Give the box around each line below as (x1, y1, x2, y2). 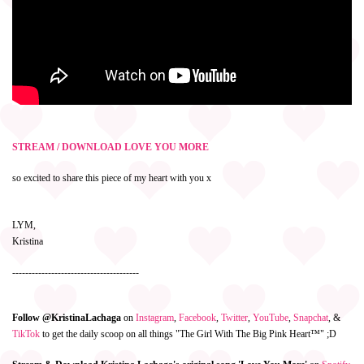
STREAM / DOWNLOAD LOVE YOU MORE (12, 141, 209, 153)
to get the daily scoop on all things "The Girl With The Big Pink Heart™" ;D (40, 328, 336, 340)
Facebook (179, 312, 216, 323)
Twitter (221, 312, 248, 323)
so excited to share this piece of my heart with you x (12, 172, 211, 184)
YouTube (253, 312, 288, 323)
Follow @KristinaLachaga (12, 312, 121, 323)
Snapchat (293, 312, 328, 323)
